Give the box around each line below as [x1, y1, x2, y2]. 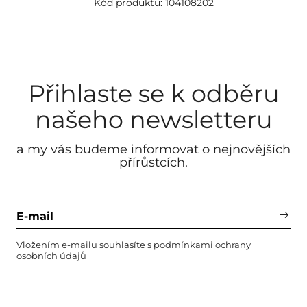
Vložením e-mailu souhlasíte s [16, 239, 153, 250]
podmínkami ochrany [153, 239, 251, 250]
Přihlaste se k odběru [27, 79, 280, 108]
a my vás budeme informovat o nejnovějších [16, 142, 291, 157]
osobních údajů [16, 250, 86, 261]
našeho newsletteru [34, 105, 273, 134]
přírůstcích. [119, 155, 188, 170]
